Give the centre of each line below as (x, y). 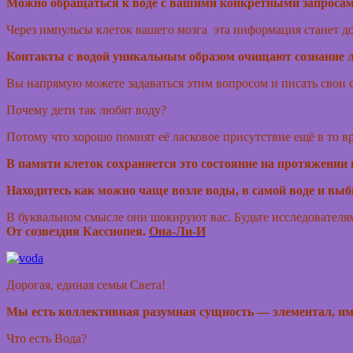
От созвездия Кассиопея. (78, 232)
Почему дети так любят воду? (86, 110)
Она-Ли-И (177, 232)
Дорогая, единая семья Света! (87, 285)
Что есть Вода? (46, 339)
